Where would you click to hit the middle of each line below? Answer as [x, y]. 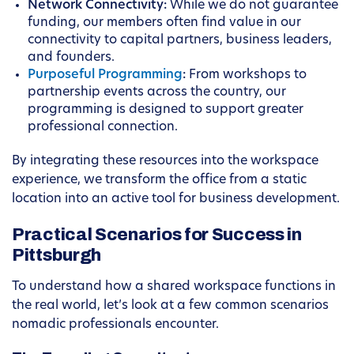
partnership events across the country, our [157, 93]
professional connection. [103, 128]
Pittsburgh [56, 256]
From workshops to [246, 75]
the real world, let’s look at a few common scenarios [170, 306]
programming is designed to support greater [166, 110]
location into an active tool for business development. [176, 200]
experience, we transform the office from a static [159, 181]
